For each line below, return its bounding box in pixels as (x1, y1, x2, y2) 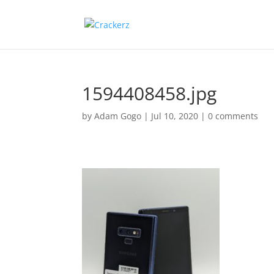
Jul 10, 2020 (151, 110, 199, 122)
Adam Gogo (94, 110, 142, 122)
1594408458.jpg (82, 81, 217, 106)
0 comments (208, 110, 259, 122)
